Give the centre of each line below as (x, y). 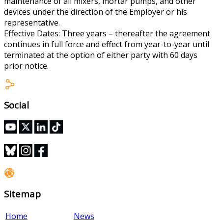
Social (16, 105)
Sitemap (22, 193)
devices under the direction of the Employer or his (96, 12)
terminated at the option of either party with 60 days (101, 55)
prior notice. (26, 66)
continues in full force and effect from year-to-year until (107, 44)
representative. (32, 22)
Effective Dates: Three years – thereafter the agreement (107, 33)
